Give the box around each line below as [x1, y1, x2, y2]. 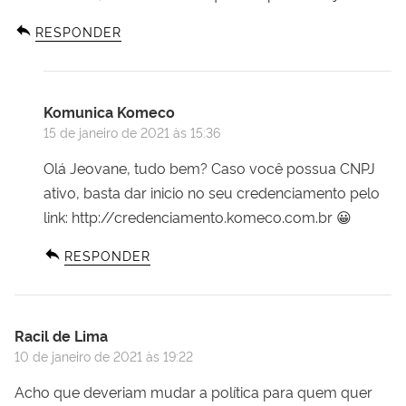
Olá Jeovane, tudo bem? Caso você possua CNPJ [43, 157, 375, 178]
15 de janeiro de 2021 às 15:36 [43, 122, 220, 140]
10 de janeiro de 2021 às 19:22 [14, 346, 193, 364]
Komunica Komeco [43, 101, 175, 121]
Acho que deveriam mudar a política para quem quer [14, 381, 372, 401]
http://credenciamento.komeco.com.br [72, 206, 333, 227]
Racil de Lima [14, 324, 108, 345]
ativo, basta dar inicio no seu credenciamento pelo [43, 181, 380, 202]
